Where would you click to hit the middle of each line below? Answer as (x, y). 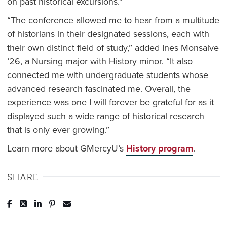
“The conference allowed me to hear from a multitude (113, 20)
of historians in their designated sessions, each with (108, 34)
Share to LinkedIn (79, 202)
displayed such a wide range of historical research (105, 116)
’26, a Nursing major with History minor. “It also (100, 61)
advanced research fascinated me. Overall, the (99, 88)
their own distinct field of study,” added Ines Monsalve (113, 47)
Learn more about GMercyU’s (66, 148)
